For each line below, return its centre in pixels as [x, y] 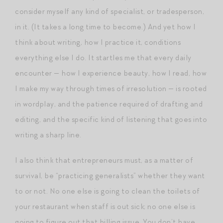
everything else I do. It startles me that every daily [103, 57]
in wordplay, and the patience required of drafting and [109, 104]
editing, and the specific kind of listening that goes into [111, 119]
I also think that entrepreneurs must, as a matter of [104, 160]
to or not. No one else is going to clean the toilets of [108, 191]
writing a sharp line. [48, 135]
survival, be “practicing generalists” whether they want [110, 175]
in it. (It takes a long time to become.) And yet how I [105, 27]
